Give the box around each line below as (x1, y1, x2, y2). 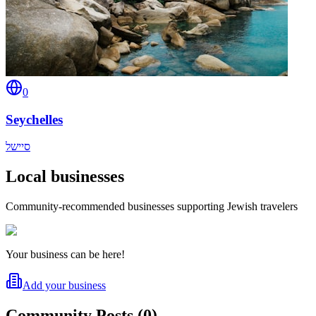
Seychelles (6, 111, 63, 127)
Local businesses (6, 167, 124, 186)
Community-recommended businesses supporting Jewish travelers (6, 200, 298, 213)
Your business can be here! (6, 248, 125, 261)
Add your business (23, 279, 106, 292)
